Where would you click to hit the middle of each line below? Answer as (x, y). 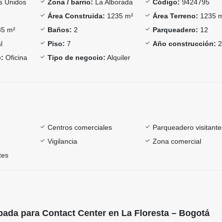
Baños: (59, 29)
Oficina (15, 57)
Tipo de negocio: (76, 57)
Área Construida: (76, 16)
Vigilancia (62, 141)
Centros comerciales (80, 127)
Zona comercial (177, 141)
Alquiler (118, 57)
